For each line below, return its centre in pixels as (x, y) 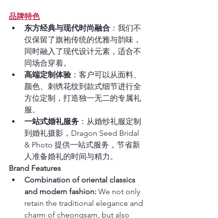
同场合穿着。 (48, 63)
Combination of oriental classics (81, 180)
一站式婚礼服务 (52, 121)
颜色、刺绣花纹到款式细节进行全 (83, 86)
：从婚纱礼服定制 (110, 121)
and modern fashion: (60, 191)
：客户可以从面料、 (106, 74)
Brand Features (35, 168)
